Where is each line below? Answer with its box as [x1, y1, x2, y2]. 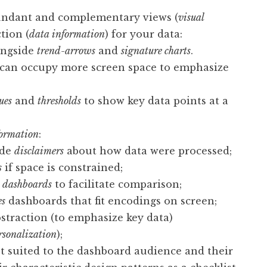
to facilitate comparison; [52, 178, 182, 191]
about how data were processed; [64, 145, 232, 157]
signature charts [121, 45, 191, 57]
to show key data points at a [81, 95, 228, 107]
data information [29, 28, 105, 41]
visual [178, 11, 204, 24]
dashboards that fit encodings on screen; [5, 195, 217, 207]
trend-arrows [37, 45, 95, 57]
